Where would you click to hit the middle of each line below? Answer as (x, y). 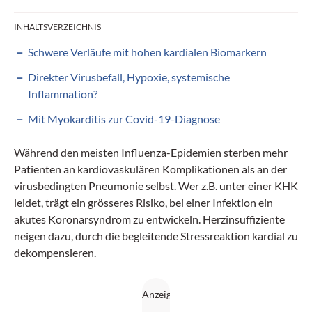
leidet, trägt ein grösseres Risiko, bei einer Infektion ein (143, 202)
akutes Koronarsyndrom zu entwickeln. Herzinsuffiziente (149, 219)
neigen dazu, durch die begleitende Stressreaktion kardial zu (156, 235)
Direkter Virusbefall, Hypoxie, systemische (129, 77)
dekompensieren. (55, 252)
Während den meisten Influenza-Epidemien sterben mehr (151, 152)
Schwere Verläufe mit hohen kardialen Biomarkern (147, 52)
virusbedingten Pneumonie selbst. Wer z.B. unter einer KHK (156, 185)
